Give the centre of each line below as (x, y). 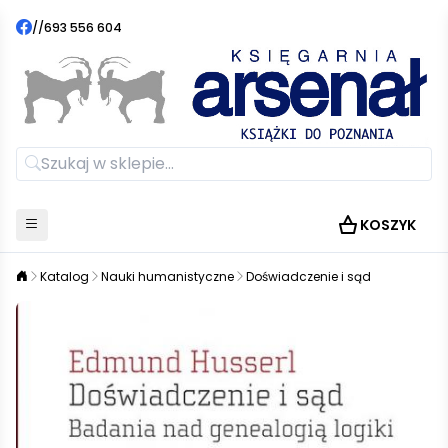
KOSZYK (388, 224)
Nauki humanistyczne (167, 276)
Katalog (64, 276)
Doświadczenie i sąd (308, 276)
